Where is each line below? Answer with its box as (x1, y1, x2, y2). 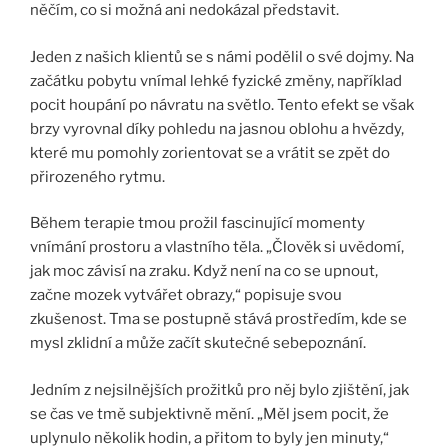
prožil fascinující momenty (176, 214, 365, 233)
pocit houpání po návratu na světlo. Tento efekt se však (30, 95, 414, 114)
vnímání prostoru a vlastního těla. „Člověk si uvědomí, (30, 238, 404, 257)
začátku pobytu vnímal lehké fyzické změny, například (30, 71, 402, 90)
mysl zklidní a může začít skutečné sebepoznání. (30, 334, 366, 353)
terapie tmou (84, 214, 176, 233)
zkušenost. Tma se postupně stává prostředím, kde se (30, 310, 407, 329)
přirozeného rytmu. (30, 167, 165, 186)
